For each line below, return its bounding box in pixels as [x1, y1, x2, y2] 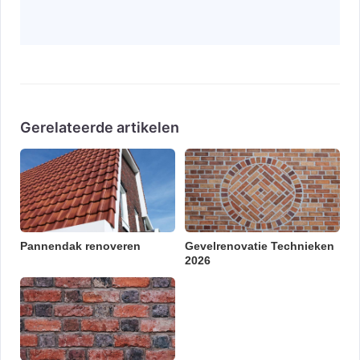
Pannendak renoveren [20, 239, 141, 252]
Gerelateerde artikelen [20, 118, 179, 136]
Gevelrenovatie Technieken [185, 239, 334, 252]
